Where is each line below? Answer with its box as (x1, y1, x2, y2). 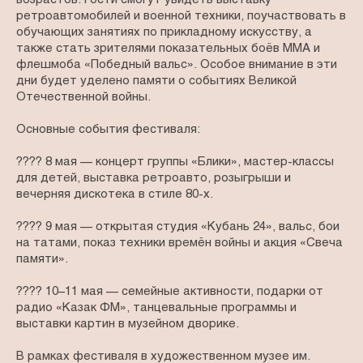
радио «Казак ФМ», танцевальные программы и (16, 302, 297, 314)
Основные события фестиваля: (16, 124, 200, 136)
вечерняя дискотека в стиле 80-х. (16, 189, 213, 201)
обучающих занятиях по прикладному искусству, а (16, 27, 312, 39)
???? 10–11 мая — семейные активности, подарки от (16, 286, 323, 298)
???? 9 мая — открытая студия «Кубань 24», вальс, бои (16, 221, 340, 233)
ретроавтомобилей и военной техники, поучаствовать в (16, 11, 346, 23)
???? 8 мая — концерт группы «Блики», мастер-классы (16, 156, 334, 169)
